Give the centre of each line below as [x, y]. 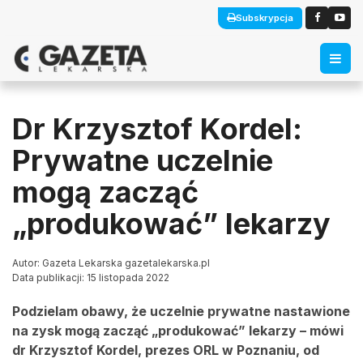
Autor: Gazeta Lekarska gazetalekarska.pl [111, 263]
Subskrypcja [265, 17]
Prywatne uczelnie [143, 160]
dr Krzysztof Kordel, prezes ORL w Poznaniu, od [166, 350]
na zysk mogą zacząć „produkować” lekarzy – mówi [178, 331]
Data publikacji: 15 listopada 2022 [91, 278]
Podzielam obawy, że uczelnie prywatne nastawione [181, 311]
